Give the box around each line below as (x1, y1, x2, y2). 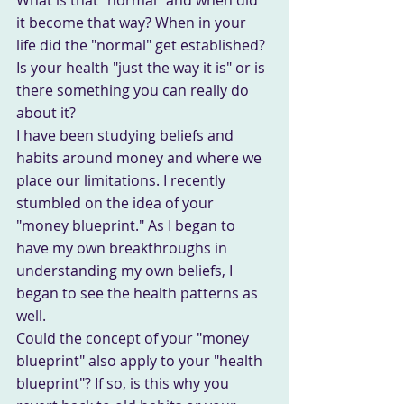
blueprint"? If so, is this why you (16, 372, 233, 393)
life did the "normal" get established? (16, 34, 269, 55)
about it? (16, 102, 76, 123)
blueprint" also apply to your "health (16, 350, 266, 371)
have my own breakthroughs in (16, 237, 231, 258)
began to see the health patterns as (16, 282, 262, 303)
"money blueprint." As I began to (16, 215, 239, 235)
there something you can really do (16, 79, 252, 100)
